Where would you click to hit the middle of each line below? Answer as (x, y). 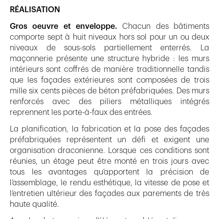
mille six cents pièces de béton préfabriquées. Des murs (109, 91)
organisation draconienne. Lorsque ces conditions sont (109, 150)
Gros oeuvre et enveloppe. (64, 26)
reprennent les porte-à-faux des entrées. (81, 112)
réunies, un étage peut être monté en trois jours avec (109, 161)
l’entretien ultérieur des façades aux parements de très (109, 193)
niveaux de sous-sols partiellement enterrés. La (109, 48)
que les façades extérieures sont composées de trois (109, 80)
